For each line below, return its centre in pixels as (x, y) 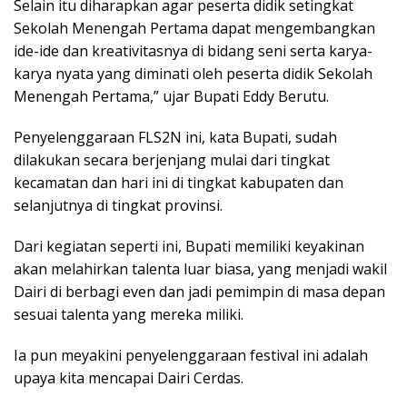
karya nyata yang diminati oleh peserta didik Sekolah (193, 74)
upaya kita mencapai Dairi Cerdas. (129, 378)
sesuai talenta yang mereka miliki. (129, 315)
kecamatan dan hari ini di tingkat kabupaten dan (179, 183)
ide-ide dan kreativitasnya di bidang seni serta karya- (193, 51)
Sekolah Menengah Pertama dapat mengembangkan (194, 29)
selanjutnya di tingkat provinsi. (118, 206)
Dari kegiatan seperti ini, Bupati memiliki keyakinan (189, 247)
